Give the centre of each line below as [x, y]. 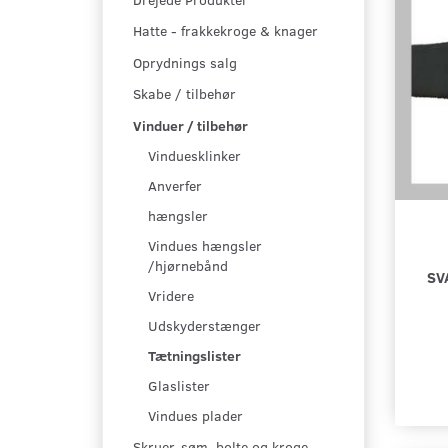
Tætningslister [194, 356]
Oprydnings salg [185, 63]
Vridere [171, 296]
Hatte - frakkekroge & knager [225, 31]
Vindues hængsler [205, 246]
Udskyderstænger [204, 326]
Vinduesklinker [194, 156]
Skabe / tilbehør [184, 94]
